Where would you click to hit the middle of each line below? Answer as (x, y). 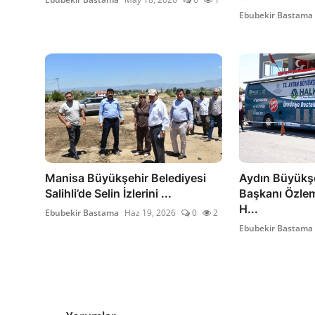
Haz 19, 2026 (150, 212)
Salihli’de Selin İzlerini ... (108, 193)
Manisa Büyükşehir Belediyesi (126, 178)
